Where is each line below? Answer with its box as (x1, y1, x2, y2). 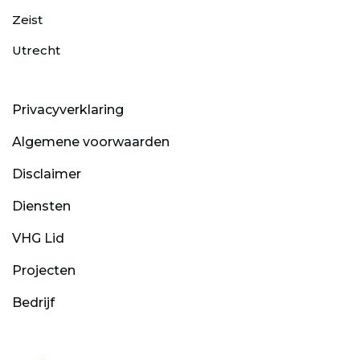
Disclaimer (12, 166, 81, 182)
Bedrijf (12, 295, 55, 311)
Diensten (12, 198, 71, 215)
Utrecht (12, 43, 60, 59)
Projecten (12, 263, 76, 279)
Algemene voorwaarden (12, 134, 170, 150)
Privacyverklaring (12, 102, 124, 118)
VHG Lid (12, 231, 64, 247)
